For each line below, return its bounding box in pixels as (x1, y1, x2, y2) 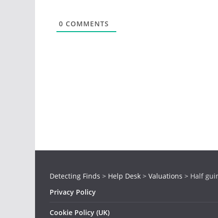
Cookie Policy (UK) (50, 208, 109, 217)
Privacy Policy (50, 187, 96, 197)
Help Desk (108, 171, 141, 181)
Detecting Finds (50, 171, 100, 181)
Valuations (148, 171, 182, 181)
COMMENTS (63, 19, 109, 28)
